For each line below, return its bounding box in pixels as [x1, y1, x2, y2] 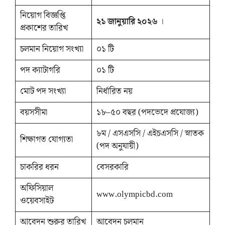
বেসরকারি [96, 160, 129, 174]
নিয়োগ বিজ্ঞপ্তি [20, 8, 65, 23]
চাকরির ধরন [20, 160, 59, 174]
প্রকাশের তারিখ [20, 21, 68, 35]
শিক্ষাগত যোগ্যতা [20, 132, 73, 147]
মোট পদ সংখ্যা [20, 84, 66, 98]
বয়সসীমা [20, 105, 47, 120]
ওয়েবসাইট [20, 193, 54, 208]
